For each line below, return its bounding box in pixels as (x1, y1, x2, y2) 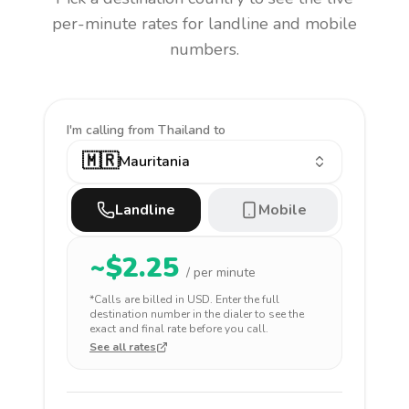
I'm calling (67, 121, 128, 139)
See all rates (89, 340, 156, 354)
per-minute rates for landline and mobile (52, 13, 357, 35)
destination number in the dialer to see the (89, 307, 304, 321)
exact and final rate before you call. (89, 321, 268, 336)
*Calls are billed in (89, 292, 187, 307)
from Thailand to (128, 121, 225, 139)
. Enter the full (210, 292, 279, 307)
